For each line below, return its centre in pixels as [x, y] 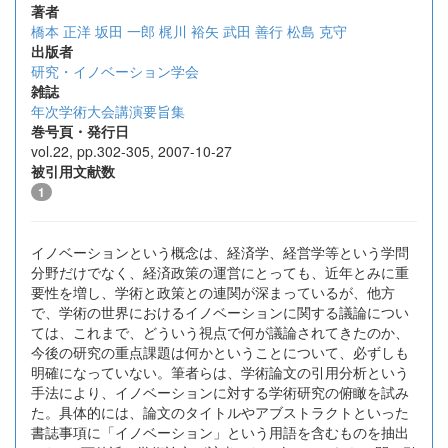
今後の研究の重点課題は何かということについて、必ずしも [220, 352]
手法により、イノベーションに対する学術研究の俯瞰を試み [220, 392]
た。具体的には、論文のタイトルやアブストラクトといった [220, 412]
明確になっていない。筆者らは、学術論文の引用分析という [220, 372]
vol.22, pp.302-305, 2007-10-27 [131, 151]
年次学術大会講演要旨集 [108, 111]
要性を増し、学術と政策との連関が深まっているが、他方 [213, 292]
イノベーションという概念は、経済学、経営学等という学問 [220, 252]
